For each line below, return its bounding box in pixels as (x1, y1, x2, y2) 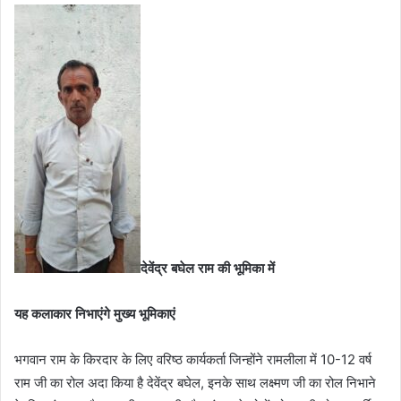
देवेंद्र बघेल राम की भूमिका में (141, 260, 278, 277)
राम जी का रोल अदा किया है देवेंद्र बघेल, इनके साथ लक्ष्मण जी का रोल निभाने (14, 374, 376, 392)
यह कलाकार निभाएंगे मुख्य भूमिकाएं (14, 305, 175, 323)
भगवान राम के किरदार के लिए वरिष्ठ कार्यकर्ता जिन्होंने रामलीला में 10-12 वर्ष (14, 351, 371, 369)
